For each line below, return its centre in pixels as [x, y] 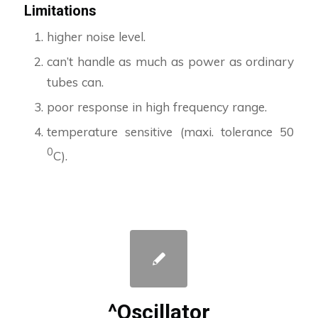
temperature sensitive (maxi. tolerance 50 [170, 132]
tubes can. [75, 82]
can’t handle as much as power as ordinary [170, 62]
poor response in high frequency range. [157, 107]
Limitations [60, 11]
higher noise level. [96, 37]
